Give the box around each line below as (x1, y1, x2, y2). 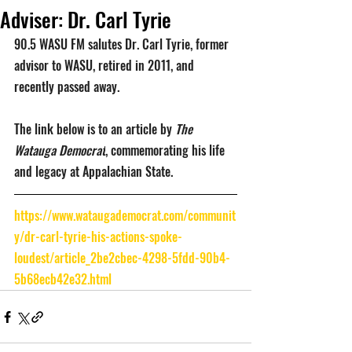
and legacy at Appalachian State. (14, 162, 173, 181)
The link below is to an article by (14, 119, 175, 138)
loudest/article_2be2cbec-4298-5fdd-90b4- (14, 248, 230, 267)
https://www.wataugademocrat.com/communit (14, 206, 236, 225)
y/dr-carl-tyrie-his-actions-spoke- (14, 227, 182, 246)
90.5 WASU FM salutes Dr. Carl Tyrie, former (14, 35, 232, 53)
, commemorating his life (105, 141, 228, 159)
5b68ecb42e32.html (14, 269, 112, 288)
